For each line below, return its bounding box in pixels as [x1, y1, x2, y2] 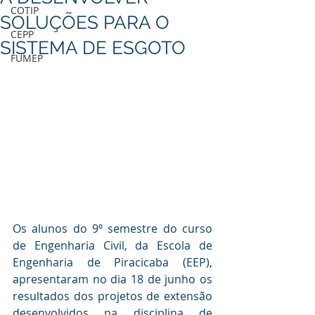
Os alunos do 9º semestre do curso [13, 221, 212, 236]
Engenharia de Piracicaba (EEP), [13, 255, 212, 270]
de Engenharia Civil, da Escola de [13, 238, 212, 253]
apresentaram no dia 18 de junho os [13, 271, 212, 287]
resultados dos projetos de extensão [13, 288, 212, 304]
